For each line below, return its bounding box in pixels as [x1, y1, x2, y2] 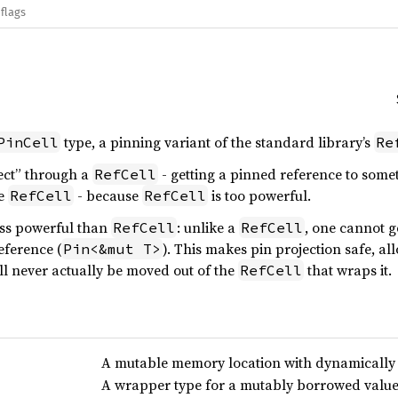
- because [74, 186, 142, 205]
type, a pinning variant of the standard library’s [60, 132, 374, 152]
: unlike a [177, 218, 239, 237]
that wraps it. [304, 260, 392, 280]
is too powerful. [208, 186, 311, 205]
